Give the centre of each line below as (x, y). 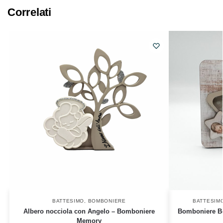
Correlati (30, 12)
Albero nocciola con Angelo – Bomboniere (89, 212)
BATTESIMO (68, 201)
